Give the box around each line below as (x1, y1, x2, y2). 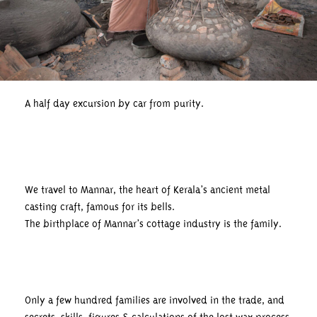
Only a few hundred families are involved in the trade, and (25, 294, 284, 307)
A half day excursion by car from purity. (25, 96, 204, 110)
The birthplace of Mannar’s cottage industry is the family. (25, 217, 282, 231)
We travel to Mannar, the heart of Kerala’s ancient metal (25, 183, 270, 197)
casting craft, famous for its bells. (25, 200, 175, 214)
